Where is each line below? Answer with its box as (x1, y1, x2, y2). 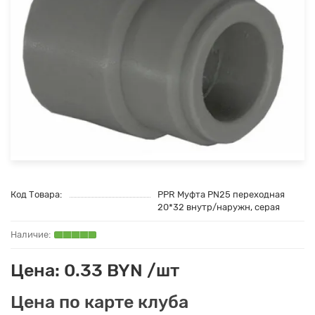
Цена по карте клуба (11, 291, 188, 313)
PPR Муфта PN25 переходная (157, 189, 285, 200)
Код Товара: (11, 189, 62, 200)
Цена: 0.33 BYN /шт (11, 259, 179, 281)
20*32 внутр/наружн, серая (157, 202, 280, 213)
